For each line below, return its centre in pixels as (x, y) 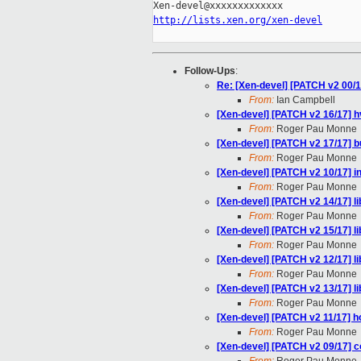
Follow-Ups (210, 71)
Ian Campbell (305, 100)
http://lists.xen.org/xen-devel (238, 21)
